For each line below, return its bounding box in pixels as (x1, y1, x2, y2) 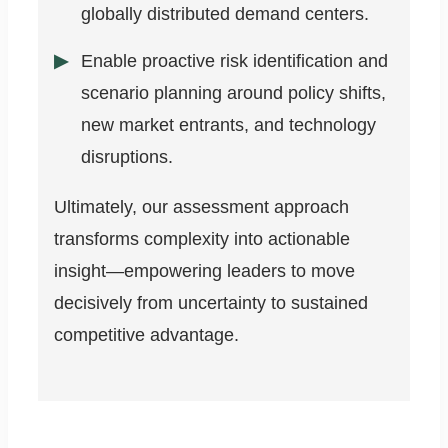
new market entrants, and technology (81, 115, 376, 136)
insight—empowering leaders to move (54, 261, 355, 282)
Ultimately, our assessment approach (54, 197, 349, 218)
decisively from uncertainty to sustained (54, 293, 368, 314)
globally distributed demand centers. (81, 4, 369, 25)
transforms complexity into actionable (54, 229, 350, 250)
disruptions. (81, 147, 173, 168)
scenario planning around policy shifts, (81, 83, 386, 104)
